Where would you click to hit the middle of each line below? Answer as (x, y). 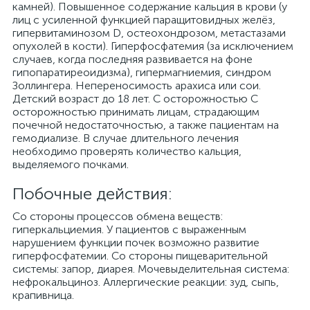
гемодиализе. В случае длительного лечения (126, 138)
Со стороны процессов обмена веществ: (118, 216)
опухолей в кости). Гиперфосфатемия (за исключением (153, 46)
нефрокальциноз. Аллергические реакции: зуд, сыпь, (146, 282)
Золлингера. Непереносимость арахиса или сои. (137, 85)
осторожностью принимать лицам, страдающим (136, 112)
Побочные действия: (92, 193)
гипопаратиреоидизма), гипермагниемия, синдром (142, 72)
